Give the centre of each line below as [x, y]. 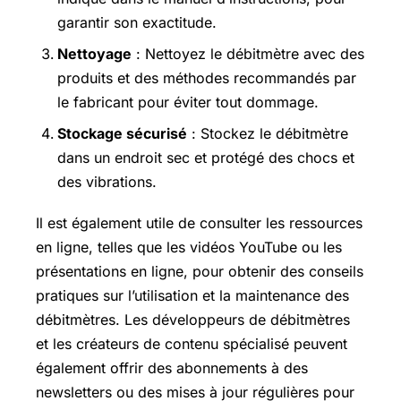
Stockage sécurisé [122, 133]
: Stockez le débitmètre [268, 133]
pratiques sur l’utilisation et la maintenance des [192, 295]
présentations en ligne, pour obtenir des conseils [200, 271]
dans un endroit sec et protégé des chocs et [206, 157]
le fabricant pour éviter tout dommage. [188, 102]
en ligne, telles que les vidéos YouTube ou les [189, 247]
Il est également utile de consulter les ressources [199, 222]
